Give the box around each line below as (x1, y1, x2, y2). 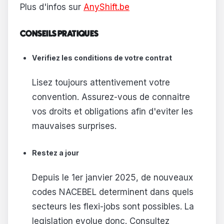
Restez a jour (31, 148, 79, 157)
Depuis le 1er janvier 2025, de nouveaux (31, 172, 193, 183)
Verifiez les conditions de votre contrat (31, 53, 172, 62)
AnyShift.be (83, 1, 129, 12)
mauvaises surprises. (31, 121, 116, 131)
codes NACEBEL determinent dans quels (31, 187, 193, 197)
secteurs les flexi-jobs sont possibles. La (31, 201, 194, 212)
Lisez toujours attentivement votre (31, 77, 170, 88)
